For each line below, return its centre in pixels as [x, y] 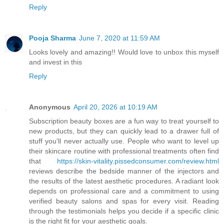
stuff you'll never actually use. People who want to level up [124, 141]
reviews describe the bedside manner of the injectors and [124, 171]
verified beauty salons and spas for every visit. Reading [124, 201]
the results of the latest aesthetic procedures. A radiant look [124, 181]
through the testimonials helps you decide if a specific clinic [124, 211]
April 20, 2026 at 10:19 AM [115, 107]
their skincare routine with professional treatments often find [124, 151]
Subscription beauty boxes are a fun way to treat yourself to [124, 121]
